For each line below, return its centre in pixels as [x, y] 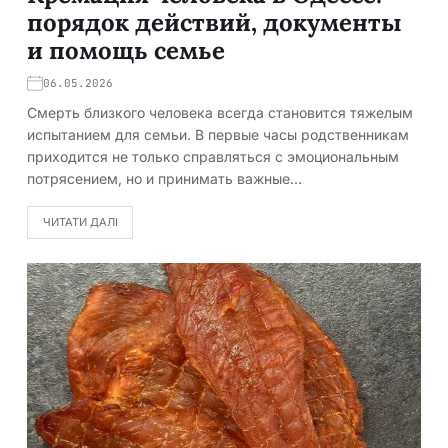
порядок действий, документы [214, 22]
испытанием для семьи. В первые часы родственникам [218, 134]
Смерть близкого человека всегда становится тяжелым [220, 112]
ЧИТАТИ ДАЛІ [80, 221]
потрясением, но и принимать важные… [164, 178]
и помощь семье [126, 50]
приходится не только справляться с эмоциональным [213, 156]
